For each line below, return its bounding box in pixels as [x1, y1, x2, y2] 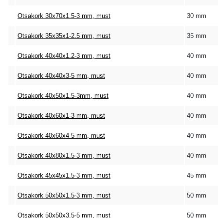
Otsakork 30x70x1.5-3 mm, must [18, 12, 110, 19]
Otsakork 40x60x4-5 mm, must [18, 132, 105, 139]
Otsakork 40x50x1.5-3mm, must [18, 92, 109, 99]
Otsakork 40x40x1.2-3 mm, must [18, 52, 110, 59]
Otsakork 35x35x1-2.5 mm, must [18, 32, 110, 39]
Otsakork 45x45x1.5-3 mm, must [18, 172, 110, 179]
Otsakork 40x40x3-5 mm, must [18, 72, 105, 79]
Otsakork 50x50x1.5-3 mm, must [18, 192, 110, 199]
